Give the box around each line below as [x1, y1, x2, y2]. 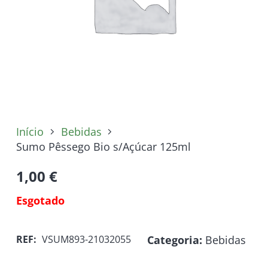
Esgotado [16, 193, 65, 208]
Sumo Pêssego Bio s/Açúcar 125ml [16, 139, 191, 154]
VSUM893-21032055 [42, 233, 132, 246]
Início [16, 124, 44, 139]
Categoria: [147, 232, 206, 247]
